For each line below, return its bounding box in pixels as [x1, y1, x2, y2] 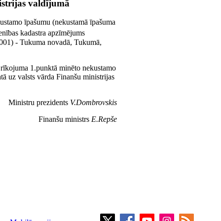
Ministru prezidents [8, 98, 70, 107]
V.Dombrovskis [70, 98, 117, 107]
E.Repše [91, 114, 117, 123]
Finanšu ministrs [38, 114, 91, 123]
